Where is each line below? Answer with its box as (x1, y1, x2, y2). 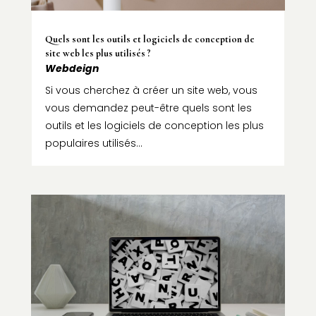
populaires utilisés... (44, 136, 142, 151)
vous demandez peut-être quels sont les (44, 101, 252, 116)
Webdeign (44, 61, 99, 76)
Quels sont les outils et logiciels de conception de (44, 33, 255, 46)
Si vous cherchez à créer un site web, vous (44, 83, 257, 98)
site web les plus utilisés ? (44, 47, 151, 60)
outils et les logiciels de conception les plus (44, 119, 264, 133)
